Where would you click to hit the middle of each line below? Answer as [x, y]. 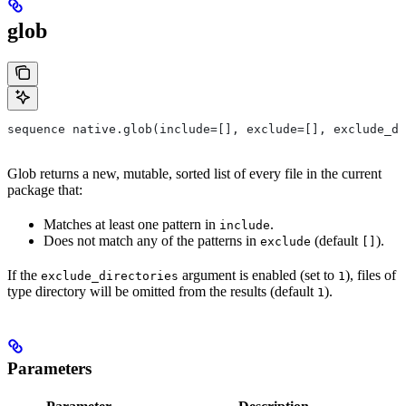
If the [24, 275]
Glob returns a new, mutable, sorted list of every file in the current [194, 174]
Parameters [49, 369]
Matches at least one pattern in [131, 225]
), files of [371, 275]
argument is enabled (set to [258, 275]
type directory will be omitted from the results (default [162, 292]
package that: [45, 190]
